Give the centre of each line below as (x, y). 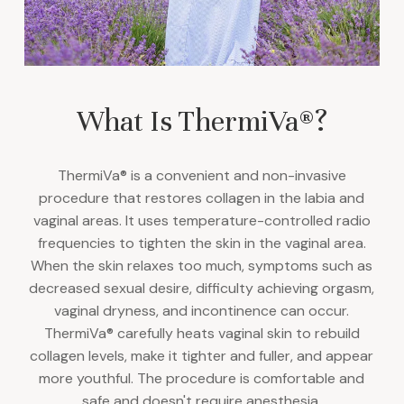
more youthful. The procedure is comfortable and (202, 378)
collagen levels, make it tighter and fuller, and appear (202, 355)
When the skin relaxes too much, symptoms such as (202, 265)
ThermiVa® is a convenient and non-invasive (202, 175)
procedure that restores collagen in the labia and (202, 197)
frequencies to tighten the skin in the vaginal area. (202, 243)
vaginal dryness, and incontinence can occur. (202, 310)
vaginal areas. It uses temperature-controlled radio (202, 220)
